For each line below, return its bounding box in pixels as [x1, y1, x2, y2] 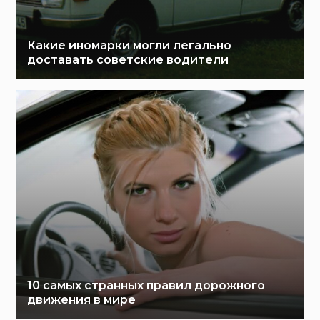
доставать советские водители [27, 52, 229, 66]
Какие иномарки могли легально [27, 38, 232, 52]
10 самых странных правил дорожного [27, 278, 266, 292]
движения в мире [27, 292, 136, 306]
